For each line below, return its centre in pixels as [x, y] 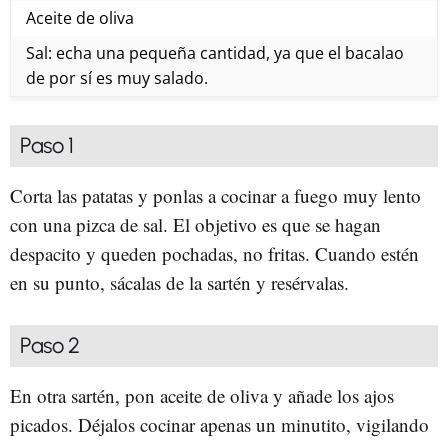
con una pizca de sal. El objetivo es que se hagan [195, 224]
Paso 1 [46, 145]
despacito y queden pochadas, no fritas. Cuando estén [214, 253]
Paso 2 [49, 345]
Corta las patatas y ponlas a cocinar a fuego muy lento [215, 195]
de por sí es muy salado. [117, 77]
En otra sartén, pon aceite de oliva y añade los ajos [202, 395]
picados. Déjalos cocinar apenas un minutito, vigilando [219, 424]
